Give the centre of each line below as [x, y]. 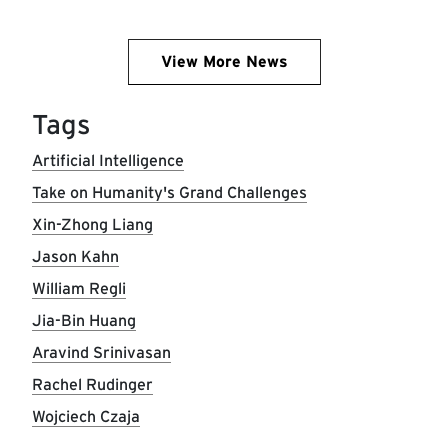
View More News [224, 61]
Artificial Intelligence [108, 160]
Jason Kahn [75, 256]
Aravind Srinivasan [101, 352]
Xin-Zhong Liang [92, 224]
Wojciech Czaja [86, 416]
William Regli [79, 288]
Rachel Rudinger [92, 384]
